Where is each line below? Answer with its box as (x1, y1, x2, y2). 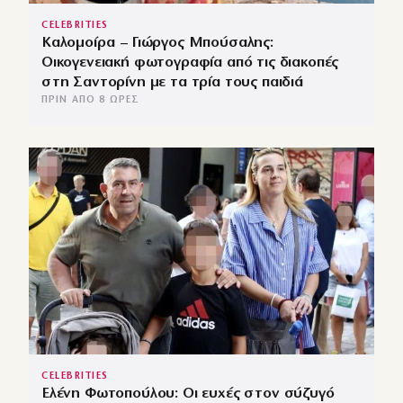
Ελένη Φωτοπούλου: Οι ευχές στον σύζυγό (41, 385, 335, 401)
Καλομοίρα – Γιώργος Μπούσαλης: (41, 34, 273, 50)
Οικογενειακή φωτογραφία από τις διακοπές (41, 54, 339, 70)
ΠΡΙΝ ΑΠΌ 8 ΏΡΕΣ (41, 94, 140, 105)
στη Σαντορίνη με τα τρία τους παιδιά (41, 74, 303, 90)
